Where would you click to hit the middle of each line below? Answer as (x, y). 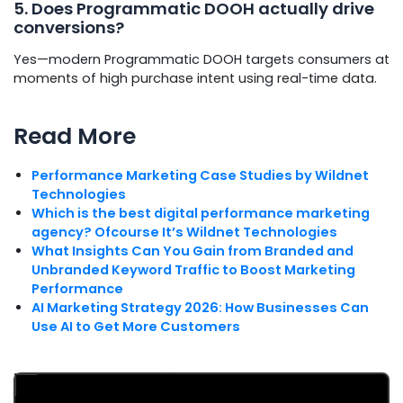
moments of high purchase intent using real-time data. (195, 79)
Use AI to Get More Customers (136, 327)
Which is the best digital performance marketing (201, 214)
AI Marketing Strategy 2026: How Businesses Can (200, 308)
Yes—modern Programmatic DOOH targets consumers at (201, 60)
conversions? (69, 27)
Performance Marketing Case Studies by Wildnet (200, 176)
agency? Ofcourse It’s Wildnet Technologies (184, 233)
